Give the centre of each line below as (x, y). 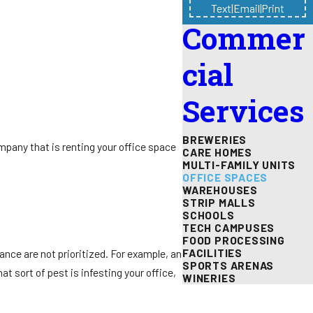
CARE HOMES (217, 152)
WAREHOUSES (220, 189)
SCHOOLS (209, 214)
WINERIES (209, 277)
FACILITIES (212, 252)
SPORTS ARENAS (228, 265)
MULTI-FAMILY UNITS (239, 164)
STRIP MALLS (219, 202)
